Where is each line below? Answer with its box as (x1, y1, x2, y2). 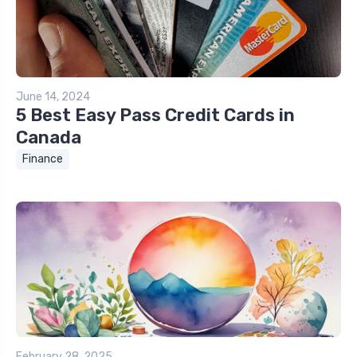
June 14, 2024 (16, 90, 90, 104)
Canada (16, 127, 81, 149)
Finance (22, 152, 63, 167)
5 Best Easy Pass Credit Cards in (16, 104, 295, 127)
